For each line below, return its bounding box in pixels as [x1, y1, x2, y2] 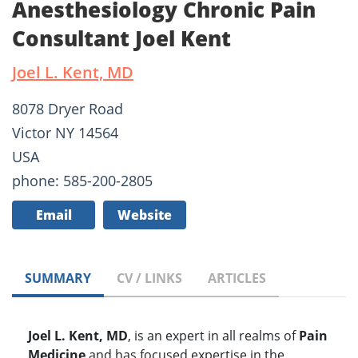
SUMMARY [25, 269, 91, 288]
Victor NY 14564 [12, 123, 118, 143]
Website [117, 206, 172, 225]
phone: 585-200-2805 [12, 171, 153, 191]
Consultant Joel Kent [12, 24, 231, 54]
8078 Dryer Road [12, 99, 123, 119]
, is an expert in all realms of [128, 327, 299, 345]
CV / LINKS [117, 269, 182, 288]
